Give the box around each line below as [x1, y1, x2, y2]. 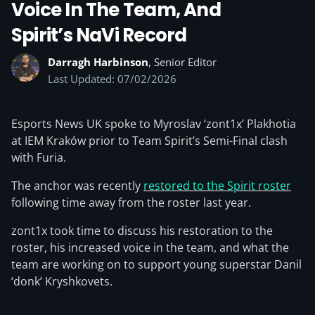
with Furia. [11, 150, 66, 165]
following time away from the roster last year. [11, 195, 251, 210]
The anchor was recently [11, 178, 143, 193]
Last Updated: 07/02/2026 [48, 72, 176, 86]
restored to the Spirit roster [143, 178, 291, 193]
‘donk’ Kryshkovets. [11, 274, 112, 289]
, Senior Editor [148, 55, 217, 69]
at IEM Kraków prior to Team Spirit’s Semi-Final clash [11, 133, 288, 148]
